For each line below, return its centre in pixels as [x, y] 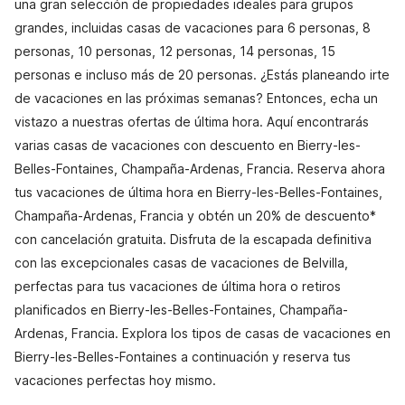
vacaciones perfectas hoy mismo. [115, 380]
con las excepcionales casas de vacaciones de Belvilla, [181, 263]
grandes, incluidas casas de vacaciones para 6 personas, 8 [193, 28]
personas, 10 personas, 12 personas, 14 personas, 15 [175, 51]
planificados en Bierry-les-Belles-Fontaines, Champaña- [181, 310]
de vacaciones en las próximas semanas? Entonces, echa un [196, 98]
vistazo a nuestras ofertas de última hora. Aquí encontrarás [192, 122]
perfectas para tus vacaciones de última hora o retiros [178, 286]
